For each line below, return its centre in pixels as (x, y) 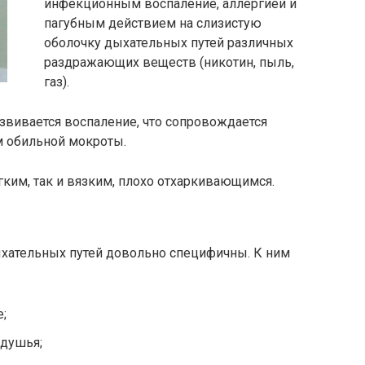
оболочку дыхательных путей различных (169, 43)
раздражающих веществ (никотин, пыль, (169, 62)
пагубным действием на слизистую (153, 23)
